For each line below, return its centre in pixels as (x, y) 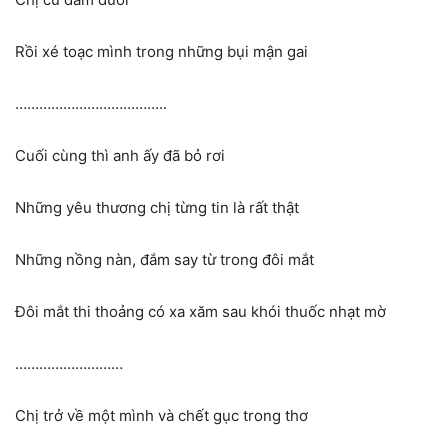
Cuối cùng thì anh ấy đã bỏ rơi (120, 155)
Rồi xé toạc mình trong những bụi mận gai (161, 51)
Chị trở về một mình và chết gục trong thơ (161, 415)
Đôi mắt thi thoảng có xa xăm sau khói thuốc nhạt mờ (200, 311)
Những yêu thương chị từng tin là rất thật (157, 207)
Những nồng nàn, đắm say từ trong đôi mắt (164, 259)
